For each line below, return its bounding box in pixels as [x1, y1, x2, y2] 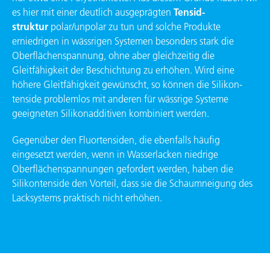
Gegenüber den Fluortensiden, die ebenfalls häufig [12, 134, 220, 146]
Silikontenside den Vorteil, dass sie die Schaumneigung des [12, 177, 253, 190]
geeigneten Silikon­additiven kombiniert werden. [12, 107, 209, 120]
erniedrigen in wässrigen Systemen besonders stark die [12, 35, 234, 48]
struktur [12, 20, 48, 33]
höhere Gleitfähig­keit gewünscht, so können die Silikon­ [12, 78, 242, 91]
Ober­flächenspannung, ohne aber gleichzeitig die [12, 49, 215, 62]
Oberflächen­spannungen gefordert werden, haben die [12, 163, 233, 175]
